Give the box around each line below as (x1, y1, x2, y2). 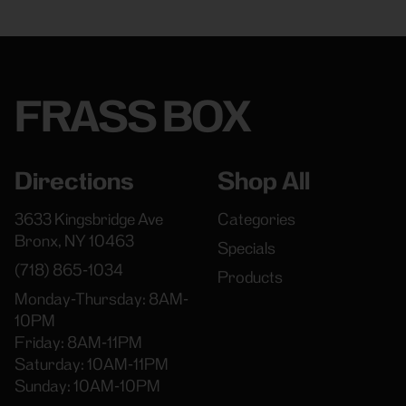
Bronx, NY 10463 (14, 230, 134, 252)
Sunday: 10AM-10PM (14, 375, 160, 397)
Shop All (217, 165, 311, 197)
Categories (217, 208, 296, 230)
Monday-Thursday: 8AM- (14, 288, 188, 310)
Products (217, 266, 284, 288)
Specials (217, 237, 276, 259)
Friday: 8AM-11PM (14, 332, 142, 353)
